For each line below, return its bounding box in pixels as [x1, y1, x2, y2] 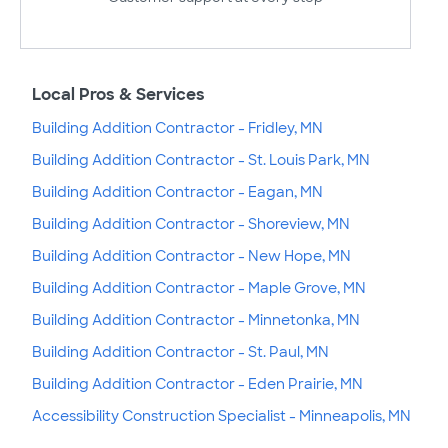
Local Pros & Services [32, 83, 205, 105]
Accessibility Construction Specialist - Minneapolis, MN [32, 406, 411, 425]
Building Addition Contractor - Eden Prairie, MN [32, 374, 363, 393]
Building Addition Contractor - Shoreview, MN [32, 214, 350, 233]
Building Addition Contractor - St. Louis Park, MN [32, 150, 370, 169]
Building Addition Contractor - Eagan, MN [32, 182, 323, 201]
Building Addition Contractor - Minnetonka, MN [32, 310, 360, 329]
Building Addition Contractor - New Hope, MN [32, 246, 351, 265]
